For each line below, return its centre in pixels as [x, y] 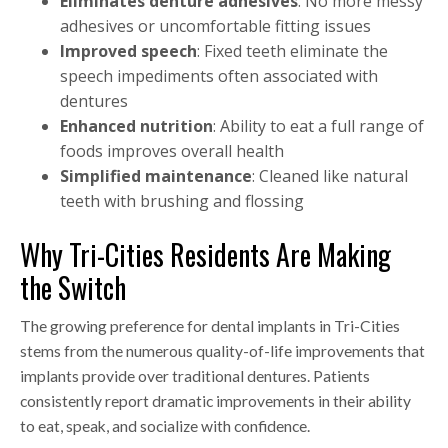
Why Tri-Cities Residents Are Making [205, 255]
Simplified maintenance [156, 176]
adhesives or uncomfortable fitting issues [215, 26]
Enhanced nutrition [136, 126]
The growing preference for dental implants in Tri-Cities [210, 326]
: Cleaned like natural [330, 176]
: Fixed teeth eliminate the [292, 51]
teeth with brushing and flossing [182, 201]
